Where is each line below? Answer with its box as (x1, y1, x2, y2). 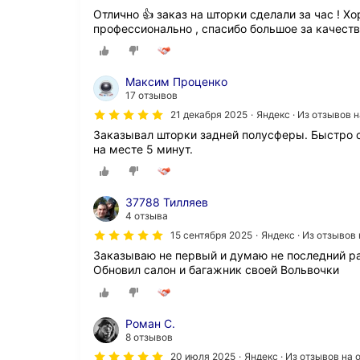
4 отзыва (125, 210, 168, 223)
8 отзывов (125, 330, 173, 343)
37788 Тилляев (125, 195, 208, 210)
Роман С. (125, 316, 175, 330)
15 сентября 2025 (170, 229, 252, 242)
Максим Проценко (125, 75, 227, 89)
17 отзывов (125, 89, 178, 102)
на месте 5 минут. (93, 142, 193, 157)
